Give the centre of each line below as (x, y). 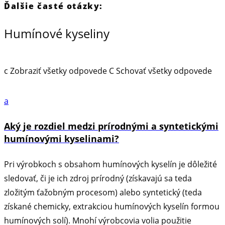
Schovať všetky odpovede (163, 71)
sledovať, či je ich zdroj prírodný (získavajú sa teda (98, 178)
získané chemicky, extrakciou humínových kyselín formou (112, 206)
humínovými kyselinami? (62, 138)
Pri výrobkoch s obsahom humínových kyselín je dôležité (110, 164)
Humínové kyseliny (57, 33)
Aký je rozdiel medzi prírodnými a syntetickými (111, 126)
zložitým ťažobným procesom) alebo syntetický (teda (103, 192)
